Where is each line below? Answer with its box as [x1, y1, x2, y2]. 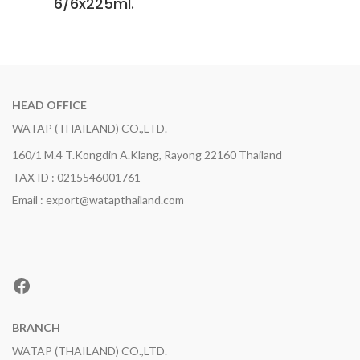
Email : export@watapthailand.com [12, 193, 184, 207]
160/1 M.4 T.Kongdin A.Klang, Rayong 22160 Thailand [12, 148, 282, 162]
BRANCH [12, 321, 60, 334]
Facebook [11, 272, 93, 297]
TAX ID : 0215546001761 [12, 170, 141, 184]
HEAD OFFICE [12, 98, 87, 112]
